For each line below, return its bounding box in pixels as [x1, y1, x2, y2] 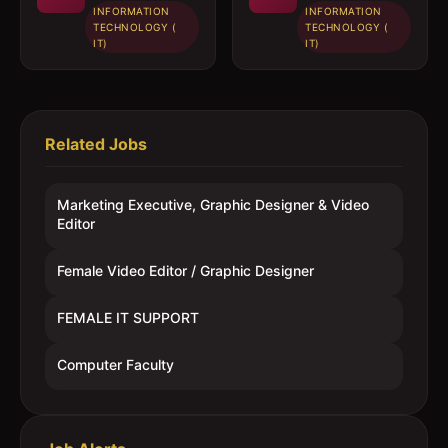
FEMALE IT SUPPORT [57, 309, 199, 326]
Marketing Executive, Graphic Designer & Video [57, 196, 369, 213]
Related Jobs [45, 134, 147, 154]
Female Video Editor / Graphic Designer [57, 262, 314, 279]
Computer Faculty [57, 356, 174, 373]
